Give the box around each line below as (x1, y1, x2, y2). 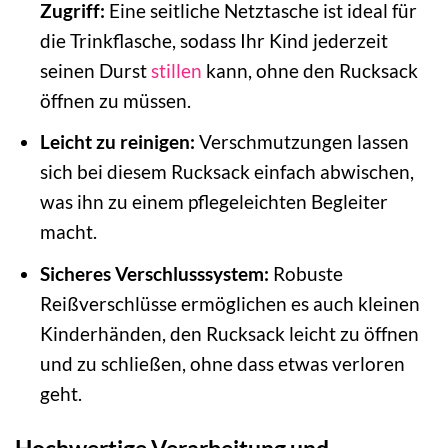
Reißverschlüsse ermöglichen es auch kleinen (39, 291, 420, 315)
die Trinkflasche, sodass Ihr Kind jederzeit (39, 28, 388, 52)
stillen (150, 58, 202, 82)
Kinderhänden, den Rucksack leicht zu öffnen (39, 321, 419, 345)
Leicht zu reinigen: (39, 130, 195, 154)
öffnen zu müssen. (39, 88, 191, 112)
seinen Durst (39, 58, 151, 82)
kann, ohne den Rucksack (201, 58, 418, 82)
